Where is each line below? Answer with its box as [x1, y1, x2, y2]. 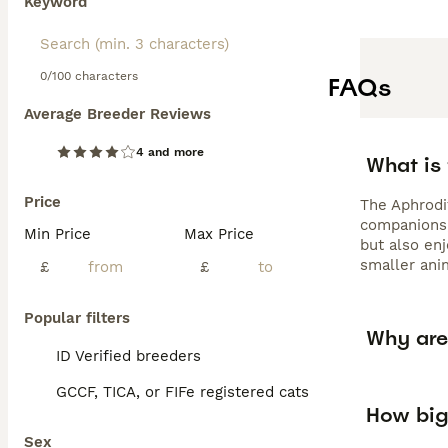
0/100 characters [40, 69, 138, 83]
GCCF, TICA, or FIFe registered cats [56, 383, 309, 401]
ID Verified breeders [56, 347, 201, 365]
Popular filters [24, 309, 130, 327]
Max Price [184, 225, 254, 243]
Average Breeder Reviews [24, 105, 211, 123]
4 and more [136, 145, 204, 159]
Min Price [24, 225, 91, 243]
